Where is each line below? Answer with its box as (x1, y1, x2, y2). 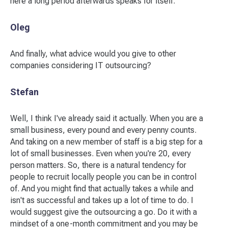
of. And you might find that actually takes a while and (10, 184, 193, 193)
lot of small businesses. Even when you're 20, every (10, 149, 191, 158)
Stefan (10, 87, 39, 97)
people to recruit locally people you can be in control (10, 172, 196, 182)
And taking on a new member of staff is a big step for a (10, 137, 203, 147)
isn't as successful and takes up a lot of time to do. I (10, 195, 193, 205)
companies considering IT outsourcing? (10, 61, 151, 70)
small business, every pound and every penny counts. (10, 125, 196, 135)
